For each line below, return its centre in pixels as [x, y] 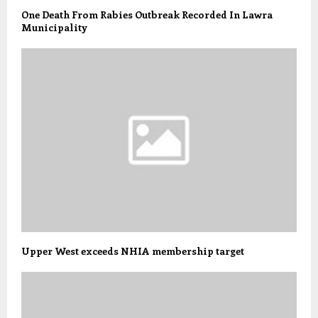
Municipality [54, 28]
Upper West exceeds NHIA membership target [133, 251]
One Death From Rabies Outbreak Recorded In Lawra [147, 15]
